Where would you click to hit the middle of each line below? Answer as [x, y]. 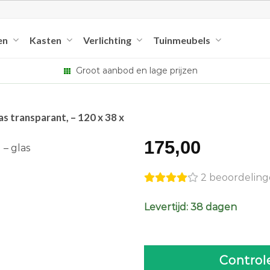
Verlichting [107, 40]
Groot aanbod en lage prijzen [136, 71]
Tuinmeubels [182, 40]
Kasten [46, 40]
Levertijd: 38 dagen [190, 207]
